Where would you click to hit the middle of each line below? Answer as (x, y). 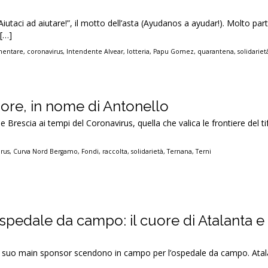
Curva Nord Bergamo (46, 151)
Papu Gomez (174, 51)
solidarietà (147, 151)
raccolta (115, 151)
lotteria (138, 51)
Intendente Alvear (95, 51)
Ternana (180, 151)
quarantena (216, 51)
